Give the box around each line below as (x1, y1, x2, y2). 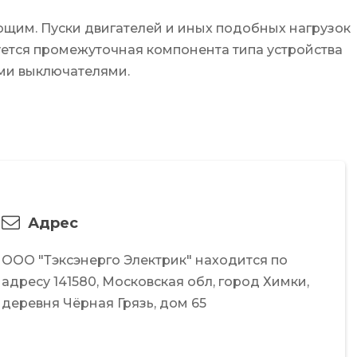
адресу (2, 274, 53, 290)
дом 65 (159, 296, 206, 312)
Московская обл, (102, 274, 215, 290)
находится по (195, 253, 288, 269)
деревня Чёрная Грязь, (2, 296, 159, 312)
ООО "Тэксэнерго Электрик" (2, 253, 192, 269)
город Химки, (215, 274, 309, 290)
